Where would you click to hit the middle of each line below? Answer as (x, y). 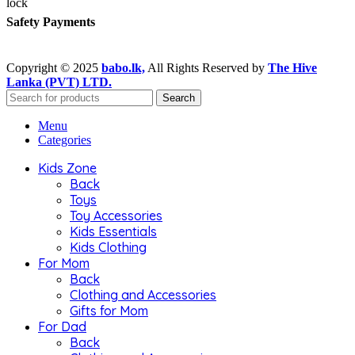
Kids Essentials (113, 231)
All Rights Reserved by (206, 67)
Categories (65, 139)
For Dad (62, 326)
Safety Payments (51, 22)
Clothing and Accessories (143, 294)
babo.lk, (123, 67)
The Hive (292, 67)
